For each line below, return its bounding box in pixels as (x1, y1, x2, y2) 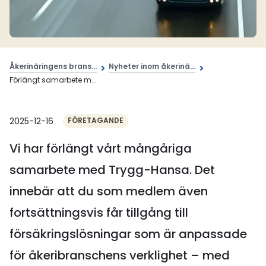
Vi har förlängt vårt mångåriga (9, 140, 192, 157)
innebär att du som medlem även (9, 183, 208, 199)
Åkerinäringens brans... (9, 61, 97, 71)
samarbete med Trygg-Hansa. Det (9, 161, 215, 178)
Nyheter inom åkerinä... (109, 61, 195, 71)
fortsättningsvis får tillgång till (9, 204, 188, 221)
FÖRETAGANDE (68, 115, 123, 125)
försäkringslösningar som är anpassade (9, 226, 247, 242)
